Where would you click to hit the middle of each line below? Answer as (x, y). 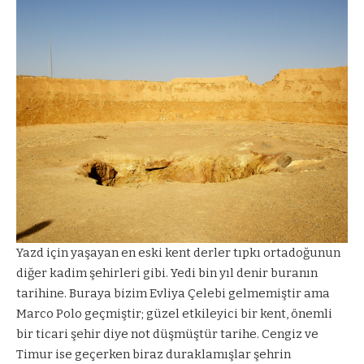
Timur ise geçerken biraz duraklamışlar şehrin (154, 354)
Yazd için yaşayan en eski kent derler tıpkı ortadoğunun (178, 252)
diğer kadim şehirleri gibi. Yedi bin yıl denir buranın (167, 273)
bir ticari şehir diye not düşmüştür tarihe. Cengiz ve (167, 334)
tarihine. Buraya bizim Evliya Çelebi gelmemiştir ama (173, 293)
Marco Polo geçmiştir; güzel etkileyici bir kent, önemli (174, 313)
